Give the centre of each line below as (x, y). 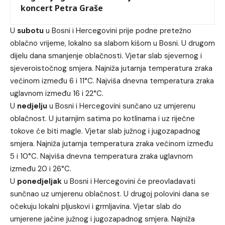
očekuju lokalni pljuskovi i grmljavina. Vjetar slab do (96, 206)
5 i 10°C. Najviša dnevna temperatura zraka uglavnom (101, 156)
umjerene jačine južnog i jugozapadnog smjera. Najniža (102, 219)
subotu (30, 30)
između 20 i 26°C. (41, 168)
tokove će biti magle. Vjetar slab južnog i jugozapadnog (105, 131)
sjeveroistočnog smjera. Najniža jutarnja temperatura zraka (111, 68)
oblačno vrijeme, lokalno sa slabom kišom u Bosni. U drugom (113, 43)
